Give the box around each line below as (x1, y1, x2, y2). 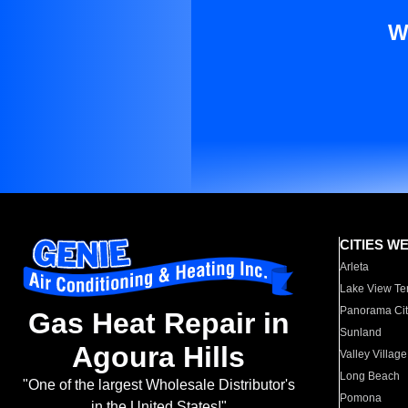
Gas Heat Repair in (27, 307, 290, 341)
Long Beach (340, 370, 401, 382)
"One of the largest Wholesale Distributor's (22, 377, 295, 393)
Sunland (340, 326, 382, 339)
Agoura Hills (72, 341, 245, 374)
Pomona (340, 392, 382, 404)
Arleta (340, 260, 370, 273)
